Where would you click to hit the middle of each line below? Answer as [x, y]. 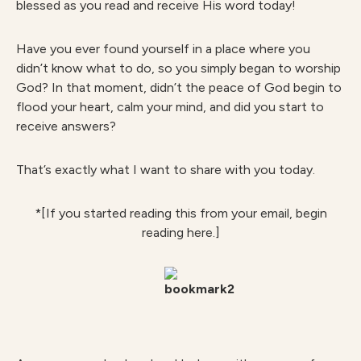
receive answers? [66, 126]
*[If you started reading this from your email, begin [180, 213]
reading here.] [180, 232]
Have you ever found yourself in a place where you [163, 49]
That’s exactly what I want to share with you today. [167, 170]
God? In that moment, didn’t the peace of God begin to [179, 87]
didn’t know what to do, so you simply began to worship [178, 68]
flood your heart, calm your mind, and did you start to [170, 107]
